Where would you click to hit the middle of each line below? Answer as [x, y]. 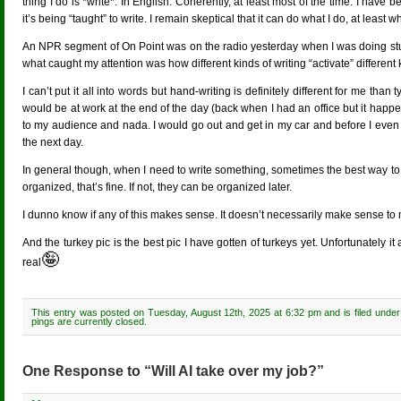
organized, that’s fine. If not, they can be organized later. [157, 187]
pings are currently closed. [89, 321]
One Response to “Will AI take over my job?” [173, 371]
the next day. [53, 142]
